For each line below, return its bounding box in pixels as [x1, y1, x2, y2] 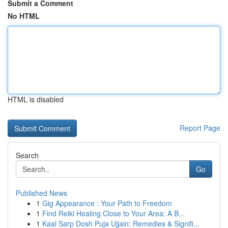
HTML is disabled [8, 94, 64, 104]
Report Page [180, 123, 220, 133]
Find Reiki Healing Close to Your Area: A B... [42, 208, 185, 218]
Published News [16, 188, 67, 198]
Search [16, 150, 39, 160]
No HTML [8, 11, 40, 21]
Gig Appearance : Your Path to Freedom [42, 198, 172, 208]
